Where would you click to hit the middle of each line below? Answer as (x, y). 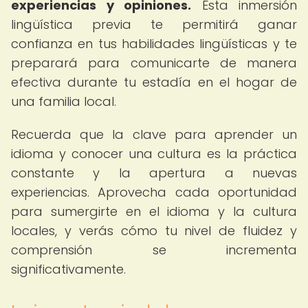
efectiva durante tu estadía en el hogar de (154, 82)
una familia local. (64, 101)
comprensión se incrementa (154, 250)
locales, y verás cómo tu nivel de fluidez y (154, 231)
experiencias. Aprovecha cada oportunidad (154, 192)
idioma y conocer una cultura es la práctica (154, 154)
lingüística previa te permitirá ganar (154, 24)
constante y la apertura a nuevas (154, 173)
